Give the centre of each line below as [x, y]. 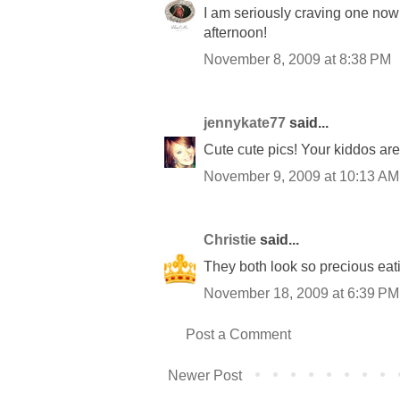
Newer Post [205, 375]
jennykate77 [245, 122]
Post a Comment [238, 334]
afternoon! [235, 32]
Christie [230, 239]
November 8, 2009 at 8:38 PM [297, 59]
